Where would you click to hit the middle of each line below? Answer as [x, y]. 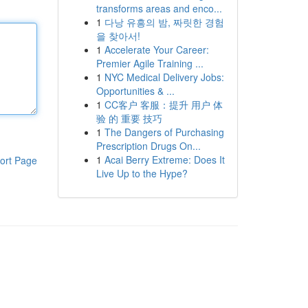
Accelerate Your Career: [156, 49]
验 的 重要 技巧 [129, 118]
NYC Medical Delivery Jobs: [164, 77]
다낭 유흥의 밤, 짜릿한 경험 [164, 22]
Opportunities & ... [135, 91]
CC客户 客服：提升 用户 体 [163, 104]
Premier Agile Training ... [150, 63]
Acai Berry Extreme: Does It [164, 159]
